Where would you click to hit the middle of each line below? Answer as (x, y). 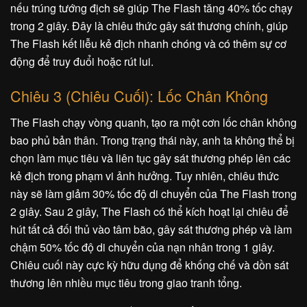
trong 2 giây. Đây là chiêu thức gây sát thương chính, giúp (149, 26)
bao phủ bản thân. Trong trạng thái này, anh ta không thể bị (152, 140)
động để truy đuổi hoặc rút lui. (82, 62)
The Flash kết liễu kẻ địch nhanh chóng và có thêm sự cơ (148, 44)
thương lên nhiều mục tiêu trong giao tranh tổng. (126, 282)
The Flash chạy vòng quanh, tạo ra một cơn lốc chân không (153, 122)
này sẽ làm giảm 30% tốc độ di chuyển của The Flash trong (153, 193)
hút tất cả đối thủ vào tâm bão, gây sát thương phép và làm (151, 229)
